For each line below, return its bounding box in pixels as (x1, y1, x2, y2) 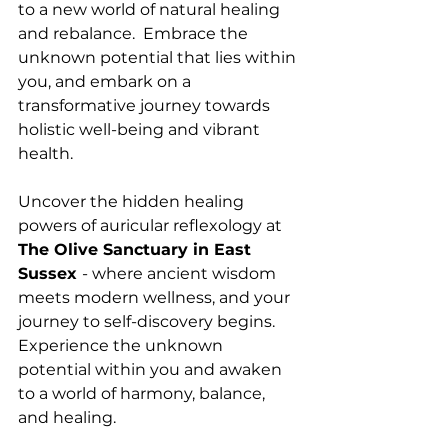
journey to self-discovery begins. (18, 312, 279, 332)
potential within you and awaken (18, 360, 286, 380)
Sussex (18, 264, 82, 284)
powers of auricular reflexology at (18, 216, 286, 236)
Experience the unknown (18, 336, 227, 356)
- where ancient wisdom (82, 264, 280, 284)
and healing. (18, 408, 116, 428)
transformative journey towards (18, 96, 274, 116)
